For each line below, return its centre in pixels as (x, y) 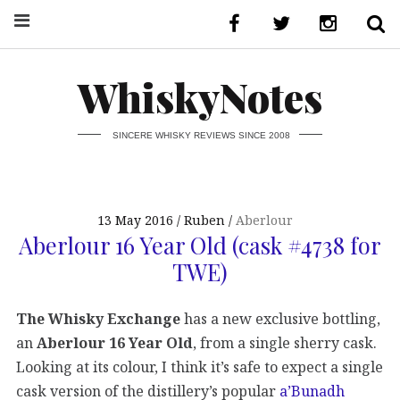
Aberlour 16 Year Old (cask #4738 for (200, 244)
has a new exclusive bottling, (280, 319)
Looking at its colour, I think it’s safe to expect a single (200, 367)
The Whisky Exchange (98, 319)
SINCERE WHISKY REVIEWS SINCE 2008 (201, 135)
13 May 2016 (136, 221)
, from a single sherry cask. (285, 343)
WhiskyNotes (200, 97)
